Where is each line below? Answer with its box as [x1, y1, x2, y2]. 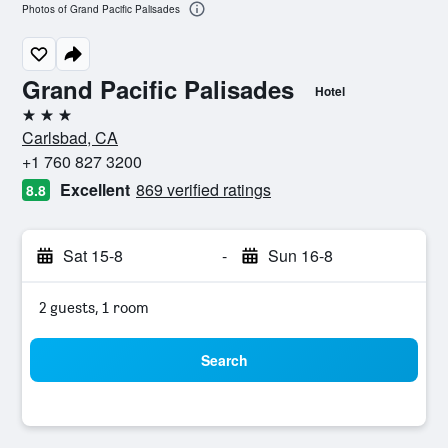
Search [200, 350, 248, 370]
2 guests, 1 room [39, 298, 149, 317]
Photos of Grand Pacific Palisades [22, 2, 180, 17]
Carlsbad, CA [22, 126, 118, 149]
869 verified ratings [136, 178, 271, 201]
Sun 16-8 [267, 244, 333, 267]
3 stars [21, 113, 67, 132]
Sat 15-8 [63, 244, 123, 267]
